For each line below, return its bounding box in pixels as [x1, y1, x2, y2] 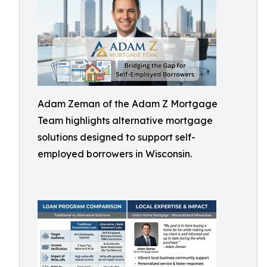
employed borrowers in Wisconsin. [38, 148, 192, 160]
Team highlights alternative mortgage [38, 114, 213, 126]
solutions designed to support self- [38, 131, 195, 143]
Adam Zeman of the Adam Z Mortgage [38, 98, 218, 110]
